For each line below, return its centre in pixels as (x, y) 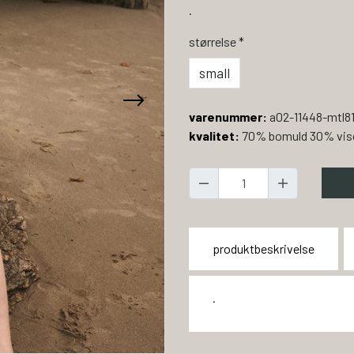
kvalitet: (214, 135)
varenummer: (228, 116)
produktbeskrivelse (264, 248)
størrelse (214, 41)
